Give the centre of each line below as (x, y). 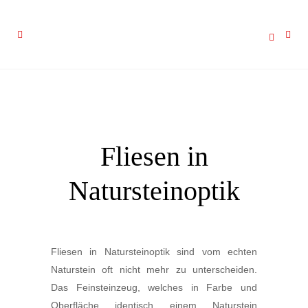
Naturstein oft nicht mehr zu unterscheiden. (154, 269)
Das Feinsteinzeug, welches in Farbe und (154, 287)
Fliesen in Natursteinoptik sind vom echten (154, 252)
